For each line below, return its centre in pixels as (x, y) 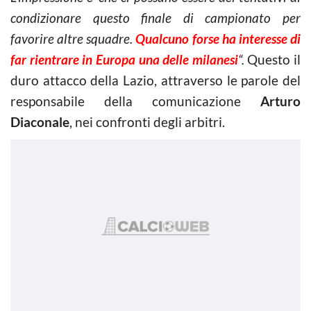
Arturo (280, 101)
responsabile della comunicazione (135, 101)
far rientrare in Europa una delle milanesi (124, 59)
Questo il (272, 59)
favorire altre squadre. (72, 38)
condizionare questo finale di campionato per (155, 17)
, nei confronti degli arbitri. (147, 121)
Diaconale (40, 121)
